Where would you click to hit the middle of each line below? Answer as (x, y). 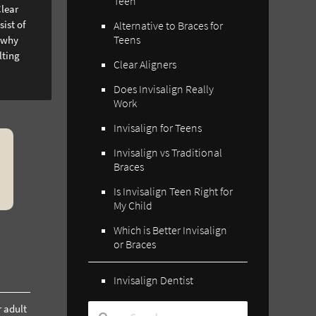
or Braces (135, 244)
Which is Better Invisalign (171, 230)
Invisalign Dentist (154, 280)
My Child (133, 205)
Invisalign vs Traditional (168, 152)
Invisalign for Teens (158, 127)
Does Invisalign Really (164, 89)
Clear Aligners (145, 64)
